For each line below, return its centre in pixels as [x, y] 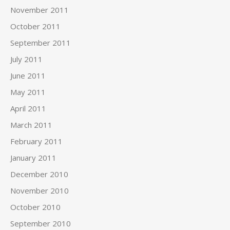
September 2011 [41, 43]
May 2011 [28, 92]
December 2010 [39, 174]
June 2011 [28, 75]
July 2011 [26, 59]
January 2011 [33, 158]
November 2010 [40, 190]
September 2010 [41, 223]
